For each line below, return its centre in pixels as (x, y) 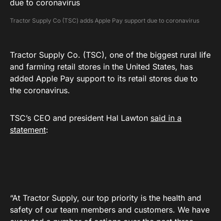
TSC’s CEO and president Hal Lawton (80, 118)
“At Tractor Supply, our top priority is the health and (106, 198)
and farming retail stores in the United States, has (101, 67)
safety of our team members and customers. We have (110, 210)
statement (28, 130)
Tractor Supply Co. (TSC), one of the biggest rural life (110, 55)
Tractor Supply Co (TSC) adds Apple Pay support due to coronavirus (105, 20)
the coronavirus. (40, 90)
